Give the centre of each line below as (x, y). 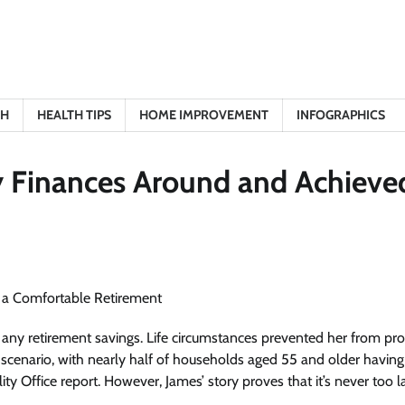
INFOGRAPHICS (341, 115)
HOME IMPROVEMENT (204, 115)
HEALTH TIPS (74, 115)
